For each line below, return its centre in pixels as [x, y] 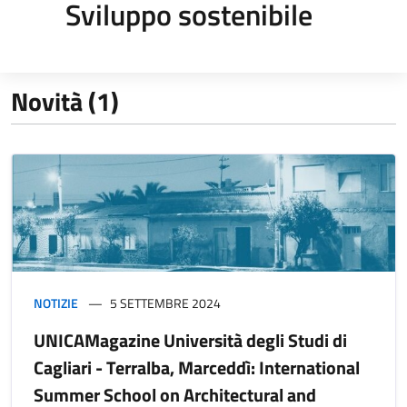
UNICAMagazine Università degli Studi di [190, 340]
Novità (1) [65, 101]
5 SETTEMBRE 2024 [165, 303]
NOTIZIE [56, 303]
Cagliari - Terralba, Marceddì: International [197, 367]
